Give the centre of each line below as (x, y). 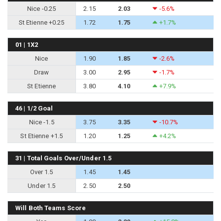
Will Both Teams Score (51, 208)
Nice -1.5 (41, 122)
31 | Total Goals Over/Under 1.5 (64, 158)
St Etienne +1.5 (41, 136)
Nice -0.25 (42, 8)
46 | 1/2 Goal (34, 108)
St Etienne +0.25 (41, 22)
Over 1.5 (41, 172)
